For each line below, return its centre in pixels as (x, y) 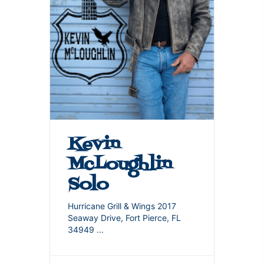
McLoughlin (120, 165)
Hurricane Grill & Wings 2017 (122, 206)
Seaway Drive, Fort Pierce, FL (124, 218)
